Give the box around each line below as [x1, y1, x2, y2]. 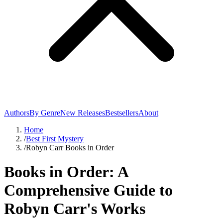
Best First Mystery [26, 134, 84, 143]
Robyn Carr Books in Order [26, 143, 114, 152]
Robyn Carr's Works [4, 200, 145, 218]
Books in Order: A [4, 163, 128, 181]
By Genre [29, 109, 60, 117]
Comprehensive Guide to [4, 181, 173, 200]
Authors [4, 109, 29, 117]
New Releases [60, 109, 105, 117]
